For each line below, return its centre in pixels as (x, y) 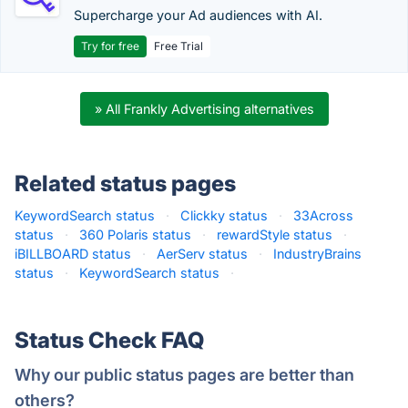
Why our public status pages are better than (184, 375)
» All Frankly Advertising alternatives (204, 109)
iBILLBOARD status (73, 254)
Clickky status (224, 215)
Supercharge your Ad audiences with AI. (198, 15)
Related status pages (125, 184)
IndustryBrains (317, 254)
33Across (323, 215)
